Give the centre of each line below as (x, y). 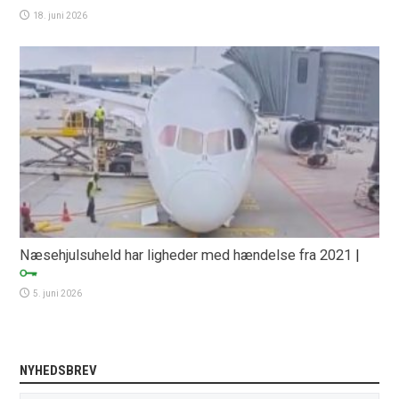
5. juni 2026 (58, 293)
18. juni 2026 (61, 15)
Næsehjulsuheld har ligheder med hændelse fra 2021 (186, 255)
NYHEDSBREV (59, 370)
